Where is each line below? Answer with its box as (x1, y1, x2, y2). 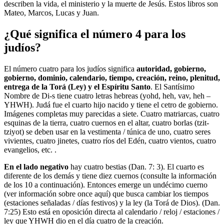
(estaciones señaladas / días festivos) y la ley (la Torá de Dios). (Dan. (4, 198, 220, 207)
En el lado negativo (4, 162, 68, 171)
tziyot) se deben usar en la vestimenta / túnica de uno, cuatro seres (4, 127, 210, 136)
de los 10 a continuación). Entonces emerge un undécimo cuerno (4, 180, 207, 189)
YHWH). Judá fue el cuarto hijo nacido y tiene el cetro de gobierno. (4, 100, 218, 109)
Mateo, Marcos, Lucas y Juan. (4, 8, 99, 17)
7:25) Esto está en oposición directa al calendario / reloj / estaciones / (4, 207, 219, 216)
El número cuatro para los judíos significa (4, 64, 136, 73)
